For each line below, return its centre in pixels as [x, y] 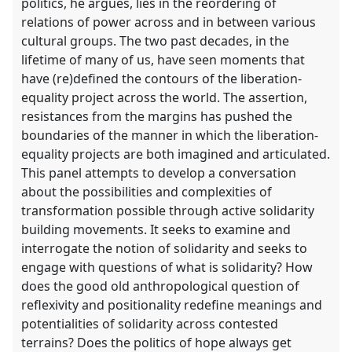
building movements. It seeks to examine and [156, 229]
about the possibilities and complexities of [147, 191]
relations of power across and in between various [169, 22]
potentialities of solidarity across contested [150, 323]
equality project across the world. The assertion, [165, 97]
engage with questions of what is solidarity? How [167, 267]
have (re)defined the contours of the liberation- [162, 78]
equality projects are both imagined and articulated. [176, 154]
